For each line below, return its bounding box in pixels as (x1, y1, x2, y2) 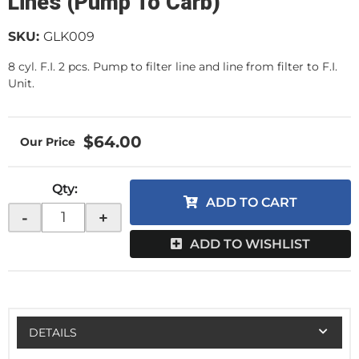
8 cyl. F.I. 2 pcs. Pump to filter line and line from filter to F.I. (8, 59, 337, 74)
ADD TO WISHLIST (190, 236, 310, 252)
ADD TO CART (206, 195, 297, 210)
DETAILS (28, 325, 77, 340)
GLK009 (43, 29, 95, 44)
